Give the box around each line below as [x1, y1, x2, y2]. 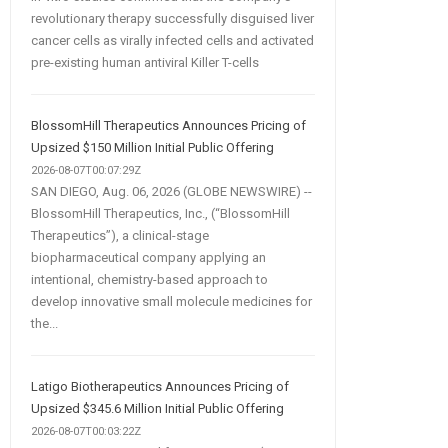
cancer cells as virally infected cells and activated [30, 32, 314, 48]
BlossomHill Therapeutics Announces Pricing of [30, 117, 306, 133]
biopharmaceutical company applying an [30, 249, 266, 265]
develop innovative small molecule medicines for [30, 293, 312, 309]
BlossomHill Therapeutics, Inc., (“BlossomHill [30, 205, 290, 221]
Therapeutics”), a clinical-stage [30, 227, 209, 243]
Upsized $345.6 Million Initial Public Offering [30, 400, 284, 416]
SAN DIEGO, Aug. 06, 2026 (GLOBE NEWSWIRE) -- [30, 183, 312, 199]
